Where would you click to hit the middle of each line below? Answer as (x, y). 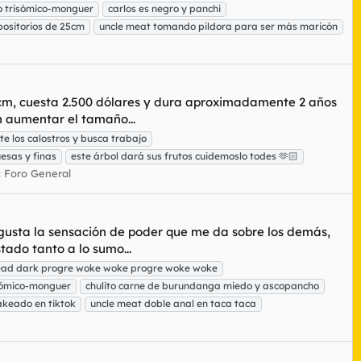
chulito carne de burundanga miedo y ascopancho (202, 285)
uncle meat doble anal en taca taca (173, 303)
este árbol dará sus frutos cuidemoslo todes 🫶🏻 (185, 156)
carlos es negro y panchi (164, 8)
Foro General (37, 173)
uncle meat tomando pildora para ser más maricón (218, 26)
